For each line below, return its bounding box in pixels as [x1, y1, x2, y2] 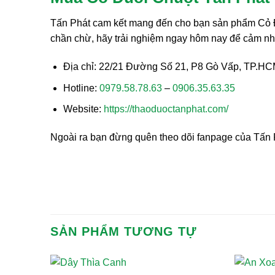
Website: [63, 104, 104, 115]
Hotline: [63, 82, 99, 93]
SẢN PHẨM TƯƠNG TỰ [50, 225, 197, 238]
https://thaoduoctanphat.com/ [103, 104, 228, 115]
